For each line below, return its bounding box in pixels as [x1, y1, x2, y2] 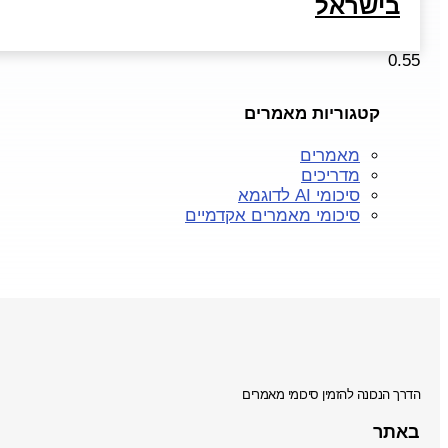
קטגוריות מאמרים [244, 103, 380, 123]
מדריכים [301, 166, 360, 186]
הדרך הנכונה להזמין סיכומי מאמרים [242, 387, 420, 403]
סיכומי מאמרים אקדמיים [185, 206, 360, 226]
